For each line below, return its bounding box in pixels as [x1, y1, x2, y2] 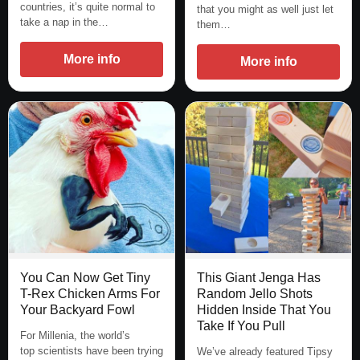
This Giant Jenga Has [197, 271, 321, 285]
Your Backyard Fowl [20, 303, 135, 317]
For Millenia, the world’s [20, 329, 130, 342]
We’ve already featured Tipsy [197, 346, 333, 358]
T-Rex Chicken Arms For [20, 287, 160, 301]
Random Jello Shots [197, 287, 313, 301]
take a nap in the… [20, 15, 108, 28]
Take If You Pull [197, 319, 285, 333]
